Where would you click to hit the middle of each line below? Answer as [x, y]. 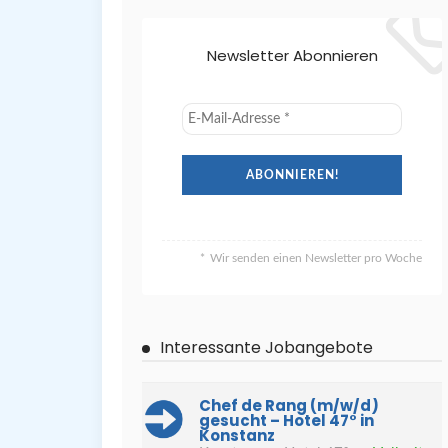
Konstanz [237, 435]
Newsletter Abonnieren [292, 55]
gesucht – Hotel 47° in [286, 420]
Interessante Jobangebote [266, 347]
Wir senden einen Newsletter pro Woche [316, 258]
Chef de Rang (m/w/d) [289, 405]
